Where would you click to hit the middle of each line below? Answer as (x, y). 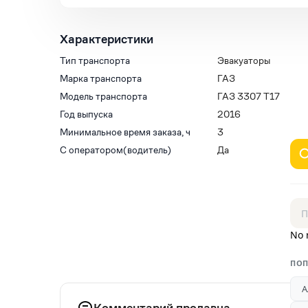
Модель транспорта (103, 96)
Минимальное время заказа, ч (125, 132)
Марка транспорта (101, 78)
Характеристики (107, 39)
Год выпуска (86, 114)
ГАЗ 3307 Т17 (248, 96)
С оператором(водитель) (115, 150)
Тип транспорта (95, 60)
